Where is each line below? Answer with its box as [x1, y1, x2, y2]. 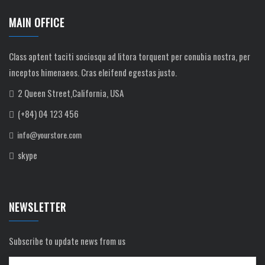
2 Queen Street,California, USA [16, 86, 124, 99]
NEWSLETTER [9, 199, 66, 215]
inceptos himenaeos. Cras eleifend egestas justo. [9, 65, 177, 79]
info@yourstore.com [15, 128, 82, 141]
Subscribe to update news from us [9, 234, 125, 247]
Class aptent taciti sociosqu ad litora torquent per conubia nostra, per [9, 49, 250, 63]
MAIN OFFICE [9, 14, 64, 30]
